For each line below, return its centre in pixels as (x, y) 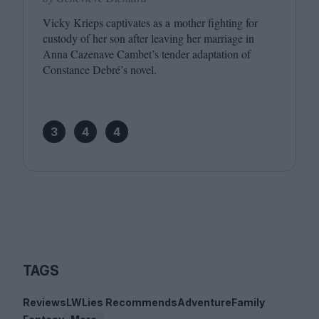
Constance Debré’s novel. (100, 69)
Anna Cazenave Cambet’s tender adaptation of (147, 54)
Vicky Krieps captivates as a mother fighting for (150, 22)
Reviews (45, 302)
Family (248, 302)
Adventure (204, 302)
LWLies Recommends (122, 302)
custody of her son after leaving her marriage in (148, 38)
